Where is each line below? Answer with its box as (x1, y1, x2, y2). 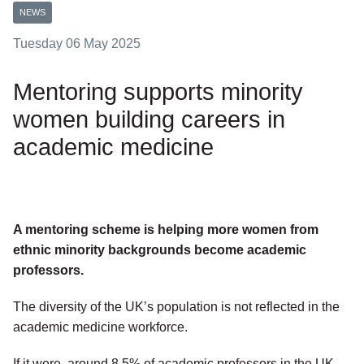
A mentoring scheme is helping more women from (13, 223, 318, 237)
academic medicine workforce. (13, 320, 188, 335)
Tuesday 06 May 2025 (13, 37, 141, 51)
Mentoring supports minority (13, 79, 303, 106)
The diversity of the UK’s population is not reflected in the (13, 300, 340, 314)
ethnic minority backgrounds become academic (13, 243, 306, 258)
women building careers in (13, 106, 285, 133)
